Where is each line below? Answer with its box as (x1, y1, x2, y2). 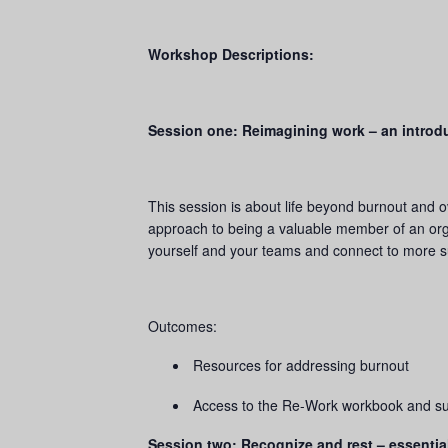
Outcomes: (148, 316, 221, 336)
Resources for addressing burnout (193, 355, 409, 375)
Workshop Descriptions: (148, 44, 314, 64)
